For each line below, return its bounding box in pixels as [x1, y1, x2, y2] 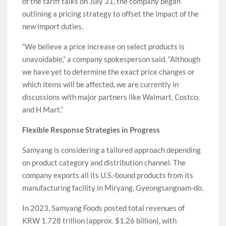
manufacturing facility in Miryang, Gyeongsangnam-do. [22, 183, 204, 193]
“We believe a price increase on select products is [22, 42, 185, 51]
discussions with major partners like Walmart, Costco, [22, 92, 200, 102]
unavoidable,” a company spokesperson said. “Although [22, 54, 201, 64]
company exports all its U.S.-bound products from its [22, 171, 194, 180]
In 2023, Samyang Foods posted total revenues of [22, 203, 185, 213]
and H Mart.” [22, 105, 64, 115]
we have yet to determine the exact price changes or [22, 67, 195, 77]
